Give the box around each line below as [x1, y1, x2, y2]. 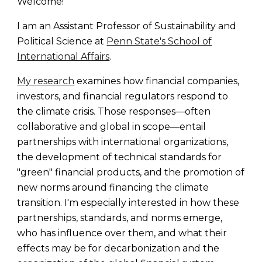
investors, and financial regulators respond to [17, 90, 229, 102]
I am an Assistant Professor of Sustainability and [17, 20, 237, 32]
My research [17, 75, 75, 87]
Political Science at [17, 35, 107, 47]
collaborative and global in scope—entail [17, 120, 206, 132]
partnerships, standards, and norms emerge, [17, 212, 223, 223]
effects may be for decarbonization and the [17, 242, 220, 254]
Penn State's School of [106, 35, 212, 47]
